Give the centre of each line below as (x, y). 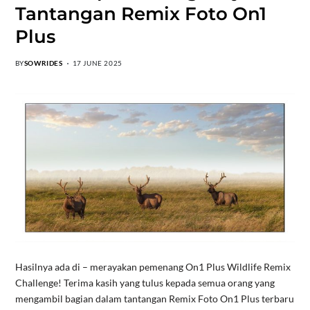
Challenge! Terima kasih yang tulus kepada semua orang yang (145, 283)
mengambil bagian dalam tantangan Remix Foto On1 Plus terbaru (154, 299)
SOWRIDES (43, 63)
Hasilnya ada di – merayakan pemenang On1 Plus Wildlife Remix (153, 267)
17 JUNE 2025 (97, 63)
